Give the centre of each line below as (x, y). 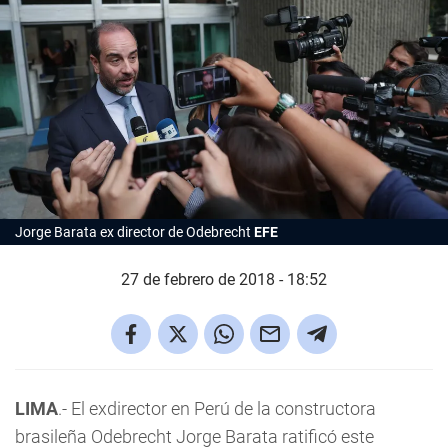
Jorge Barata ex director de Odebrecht (134, 231)
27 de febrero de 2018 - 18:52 (224, 279)
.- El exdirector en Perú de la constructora (217, 408)
